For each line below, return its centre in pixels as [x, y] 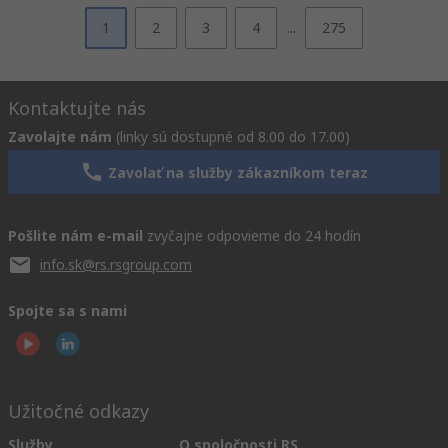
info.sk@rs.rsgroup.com [116, 264]
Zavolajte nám [60, 136]
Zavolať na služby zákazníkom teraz [238, 172]
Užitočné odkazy [78, 411]
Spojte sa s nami [67, 310]
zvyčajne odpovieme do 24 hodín [254, 235]
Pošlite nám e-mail [75, 235]
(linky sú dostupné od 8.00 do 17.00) [233, 136]
